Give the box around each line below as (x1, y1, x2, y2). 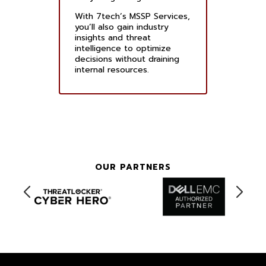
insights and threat (75, 31, 151, 45)
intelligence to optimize (75, 42, 171, 55)
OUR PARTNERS (95, 160, 171, 173)
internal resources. (75, 64, 149, 77)
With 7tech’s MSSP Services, (75, 10, 190, 23)
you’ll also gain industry (75, 21, 169, 34)
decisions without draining (75, 53, 179, 66)
